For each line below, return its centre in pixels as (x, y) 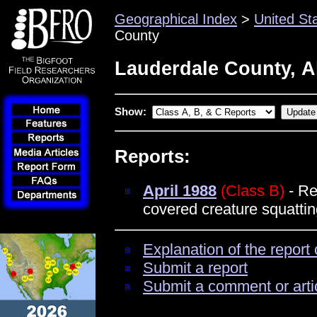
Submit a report (195, 268)
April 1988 (180, 190)
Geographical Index (176, 19)
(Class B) (253, 190)
